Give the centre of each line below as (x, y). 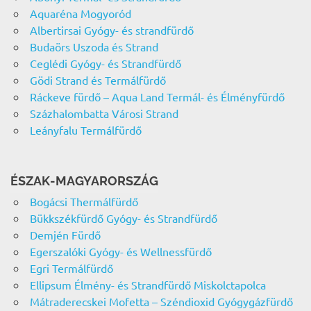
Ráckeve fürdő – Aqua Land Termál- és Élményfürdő (157, 97)
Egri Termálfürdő (71, 268)
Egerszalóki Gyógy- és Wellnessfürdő (120, 252)
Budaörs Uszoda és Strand (94, 47)
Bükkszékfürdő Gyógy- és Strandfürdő (123, 218)
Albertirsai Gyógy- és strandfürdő (111, 30)
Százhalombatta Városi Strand (104, 114)
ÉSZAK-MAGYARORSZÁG (84, 181)
